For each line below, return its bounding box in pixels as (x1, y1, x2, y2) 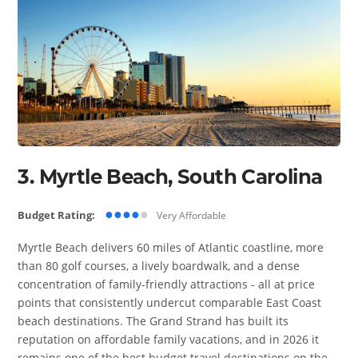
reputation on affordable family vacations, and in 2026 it (18, 332, 320, 348)
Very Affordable (157, 209, 227, 223)
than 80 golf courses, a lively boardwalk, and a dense (18, 258, 300, 274)
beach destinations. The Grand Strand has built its (18, 313, 289, 329)
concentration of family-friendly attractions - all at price (18, 276, 316, 292)
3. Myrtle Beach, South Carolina (18, 165, 323, 189)
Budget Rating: (18, 208, 96, 223)
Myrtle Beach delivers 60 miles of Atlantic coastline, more (18, 240, 324, 256)
